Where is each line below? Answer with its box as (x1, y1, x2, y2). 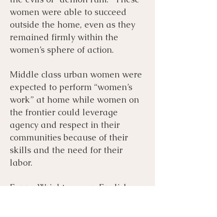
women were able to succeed (10, 6, 126, 17)
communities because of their (10, 131, 128, 143)
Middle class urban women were (10, 68, 142, 80)
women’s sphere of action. (10, 44, 114, 55)
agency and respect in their (10, 119, 120, 130)
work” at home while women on (10, 93, 139, 105)
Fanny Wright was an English (10, 181, 129, 193)
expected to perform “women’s (10, 81, 132, 93)
